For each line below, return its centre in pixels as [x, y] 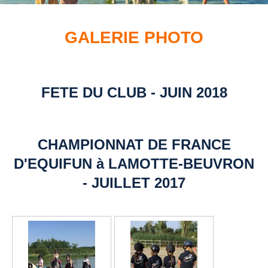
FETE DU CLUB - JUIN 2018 [134, 92]
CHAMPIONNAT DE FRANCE [134, 145]
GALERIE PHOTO [134, 37]
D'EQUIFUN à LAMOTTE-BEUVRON [134, 164]
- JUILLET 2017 [134, 183]
